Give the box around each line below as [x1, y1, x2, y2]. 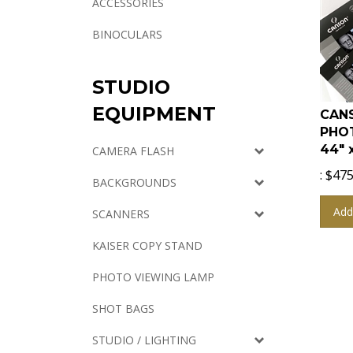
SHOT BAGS [92, 301, 154, 316]
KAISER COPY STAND [92, 238, 203, 253]
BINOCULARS [92, 27, 162, 42]
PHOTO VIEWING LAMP [92, 269, 214, 284]
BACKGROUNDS [92, 175, 176, 190]
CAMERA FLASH [92, 143, 174, 158]
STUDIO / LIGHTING [92, 333, 196, 347]
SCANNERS [92, 206, 150, 221]
